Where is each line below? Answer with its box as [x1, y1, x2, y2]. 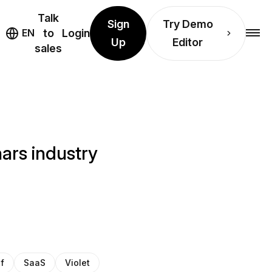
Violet [65, 257, 90, 268]
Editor [172, 35, 203, 49]
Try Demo [162, 17, 213, 30]
